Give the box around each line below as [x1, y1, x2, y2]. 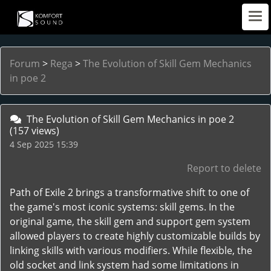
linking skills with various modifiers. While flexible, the [10, 244, 252, 257]
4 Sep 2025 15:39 [10, 139, 78, 150]
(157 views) [10, 124, 59, 137]
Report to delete [187, 162, 261, 175]
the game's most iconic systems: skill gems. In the [10, 200, 235, 214]
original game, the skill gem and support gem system [10, 215, 250, 228]
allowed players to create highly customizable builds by [10, 229, 260, 243]
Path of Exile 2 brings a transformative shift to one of [10, 186, 249, 199]
